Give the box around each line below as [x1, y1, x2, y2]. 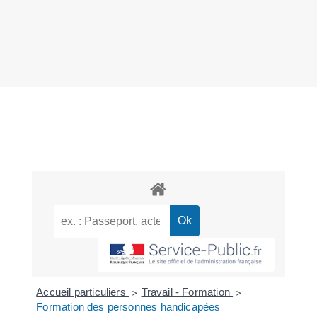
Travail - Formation [141, 285, 234, 298]
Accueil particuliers [36, 285, 129, 298]
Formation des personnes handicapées [36, 300, 221, 313]
